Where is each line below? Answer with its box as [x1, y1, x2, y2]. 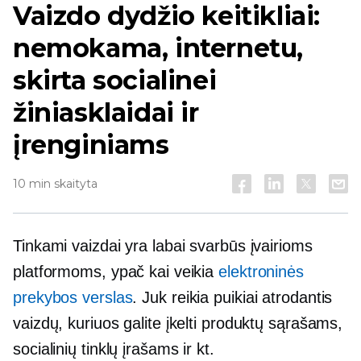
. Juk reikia [132, 288, 214, 306]
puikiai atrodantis [214, 288, 333, 306]
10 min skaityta [13, 176, 98, 191]
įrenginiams [13, 129, 169, 160]
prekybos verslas [13, 288, 133, 306]
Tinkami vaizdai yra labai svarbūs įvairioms [13, 237, 313, 255]
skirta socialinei [13, 64, 217, 96]
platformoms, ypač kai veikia [13, 263, 219, 280]
